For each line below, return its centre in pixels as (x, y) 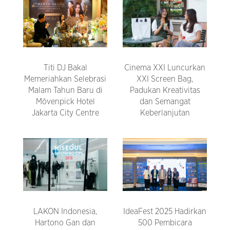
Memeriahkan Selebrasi (65, 79)
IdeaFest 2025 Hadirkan (165, 212)
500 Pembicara (165, 223)
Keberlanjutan (165, 113)
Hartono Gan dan (65, 223)
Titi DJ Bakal (65, 68)
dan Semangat (165, 102)
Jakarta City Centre (65, 113)
